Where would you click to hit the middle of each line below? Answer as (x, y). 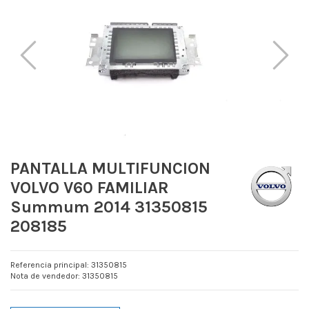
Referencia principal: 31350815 (69, 265)
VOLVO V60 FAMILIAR (90, 187)
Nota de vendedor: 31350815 (64, 276)
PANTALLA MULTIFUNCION (110, 168)
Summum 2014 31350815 (109, 207)
